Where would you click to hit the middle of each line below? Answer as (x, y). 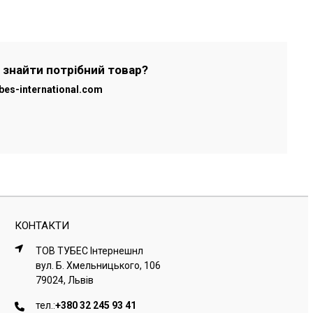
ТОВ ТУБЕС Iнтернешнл (90, 250)
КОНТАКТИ (42, 225)
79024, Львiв (65, 280)
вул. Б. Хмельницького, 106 (99, 265)
